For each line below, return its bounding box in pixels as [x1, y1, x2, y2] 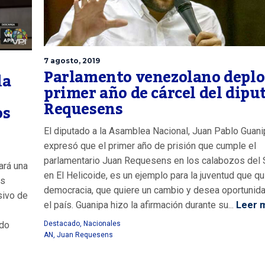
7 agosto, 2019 [44, 56, 100, 66]
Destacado [44, 219, 80, 228]
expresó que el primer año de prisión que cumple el [44, 140, 256, 152]
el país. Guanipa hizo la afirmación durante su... [44, 199, 234, 211]
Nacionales [83, 219, 121, 228]
